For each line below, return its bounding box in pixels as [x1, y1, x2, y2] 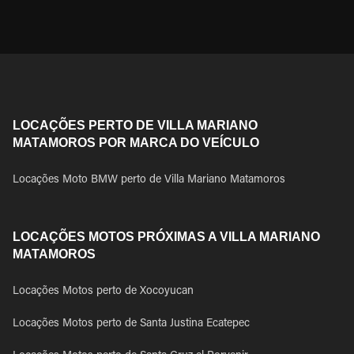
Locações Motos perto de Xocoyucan [13, 286, 194, 297]
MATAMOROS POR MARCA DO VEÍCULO [13, 136, 259, 149]
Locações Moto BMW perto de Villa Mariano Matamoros [13, 175, 285, 186]
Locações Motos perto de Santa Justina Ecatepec [13, 318, 250, 330]
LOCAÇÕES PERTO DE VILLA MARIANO [13, 119, 258, 132]
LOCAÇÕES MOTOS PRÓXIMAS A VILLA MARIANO [13, 230, 320, 243]
